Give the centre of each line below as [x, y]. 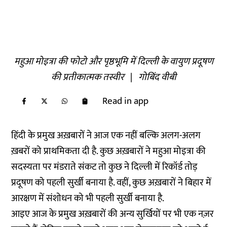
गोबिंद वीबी [157, 77]
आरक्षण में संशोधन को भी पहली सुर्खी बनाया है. [89, 198]
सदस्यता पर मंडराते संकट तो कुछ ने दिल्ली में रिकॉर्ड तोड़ [104, 167]
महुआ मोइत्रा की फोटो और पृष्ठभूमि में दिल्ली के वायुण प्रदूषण [113, 62]
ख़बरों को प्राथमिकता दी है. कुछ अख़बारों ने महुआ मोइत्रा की [109, 151]
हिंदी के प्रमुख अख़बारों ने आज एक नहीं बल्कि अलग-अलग [106, 136]
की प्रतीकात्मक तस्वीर [87, 77]
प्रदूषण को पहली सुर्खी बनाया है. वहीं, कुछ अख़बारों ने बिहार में [111, 183]
